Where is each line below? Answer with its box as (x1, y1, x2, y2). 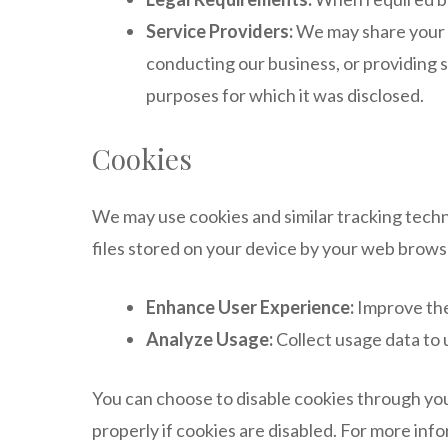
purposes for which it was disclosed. (146, 84, 424, 106)
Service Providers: (146, 20, 293, 42)
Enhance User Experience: (146, 296, 354, 318)
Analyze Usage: (146, 328, 273, 350)
